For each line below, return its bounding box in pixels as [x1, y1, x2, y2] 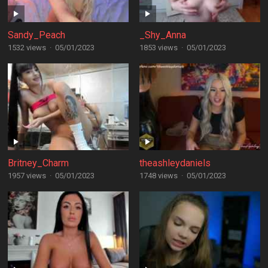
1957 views [7, 171, 46, 180]
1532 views [7, 43, 46, 52]
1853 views [139, 43, 178, 52]
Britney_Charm [7, 157, 69, 169]
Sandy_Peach [7, 29, 65, 41]
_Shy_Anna [139, 29, 186, 41]
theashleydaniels [139, 157, 211, 169]
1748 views [139, 171, 178, 180]
